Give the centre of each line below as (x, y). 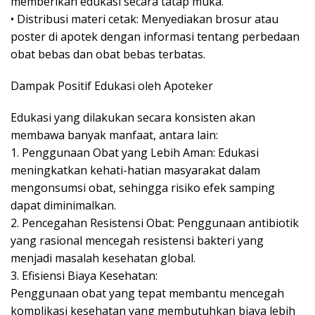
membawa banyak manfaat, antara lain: (114, 135)
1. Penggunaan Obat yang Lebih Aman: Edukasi (135, 153)
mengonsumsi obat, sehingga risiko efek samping (143, 188)
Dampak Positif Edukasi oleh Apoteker (112, 86)
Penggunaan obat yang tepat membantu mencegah (147, 294)
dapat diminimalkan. (63, 206)
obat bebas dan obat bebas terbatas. (108, 54)
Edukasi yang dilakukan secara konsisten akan (133, 118)
